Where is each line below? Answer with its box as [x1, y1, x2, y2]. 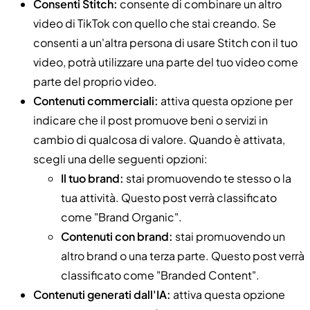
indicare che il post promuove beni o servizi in [33, 112, 268, 127]
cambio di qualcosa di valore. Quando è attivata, [33, 131, 285, 147]
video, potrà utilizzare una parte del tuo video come [33, 54, 298, 69]
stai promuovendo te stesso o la [124, 170, 291, 185]
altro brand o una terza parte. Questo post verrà [61, 248, 304, 263]
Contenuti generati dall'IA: [33, 286, 171, 302]
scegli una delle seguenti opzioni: [33, 151, 208, 166]
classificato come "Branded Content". [61, 267, 259, 282]
